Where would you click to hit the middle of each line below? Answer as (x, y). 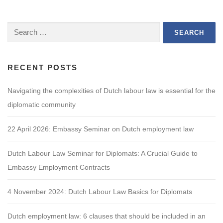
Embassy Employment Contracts (59, 167)
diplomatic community (42, 104)
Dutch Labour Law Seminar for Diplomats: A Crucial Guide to (103, 153)
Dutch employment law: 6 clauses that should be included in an (107, 216)
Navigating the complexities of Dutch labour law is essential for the (111, 90)
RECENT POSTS (43, 67)
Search (17, 27)
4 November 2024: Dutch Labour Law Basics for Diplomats (100, 191)
